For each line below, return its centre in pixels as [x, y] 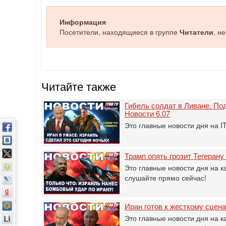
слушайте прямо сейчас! [165, 177]
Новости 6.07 [147, 113]
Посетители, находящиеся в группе [120, 32]
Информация [83, 21]
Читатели [196, 32]
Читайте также [79, 86]
